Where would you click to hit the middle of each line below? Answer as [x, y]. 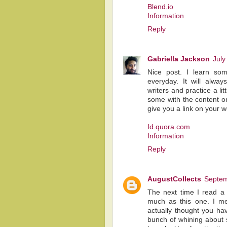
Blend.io [160, 7]
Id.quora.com [169, 127]
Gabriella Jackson [179, 59]
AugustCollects [174, 179]
